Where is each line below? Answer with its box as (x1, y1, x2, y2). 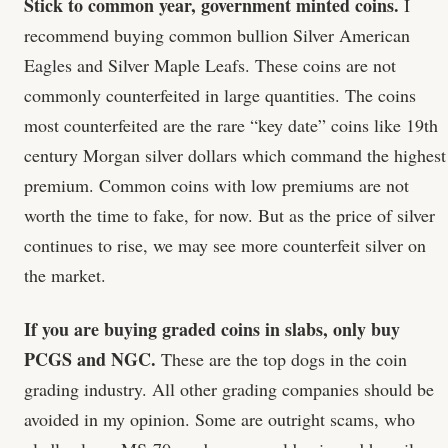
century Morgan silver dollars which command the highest (24, 142, 446, 167)
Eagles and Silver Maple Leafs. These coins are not (24, 52, 396, 77)
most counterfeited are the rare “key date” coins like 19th (24, 112, 438, 137)
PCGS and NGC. (24, 345, 156, 372)
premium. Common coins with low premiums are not (24, 172, 409, 197)
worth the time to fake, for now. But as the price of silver (24, 202, 435, 227)
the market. (24, 262, 106, 287)
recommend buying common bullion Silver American (24, 22, 410, 47)
